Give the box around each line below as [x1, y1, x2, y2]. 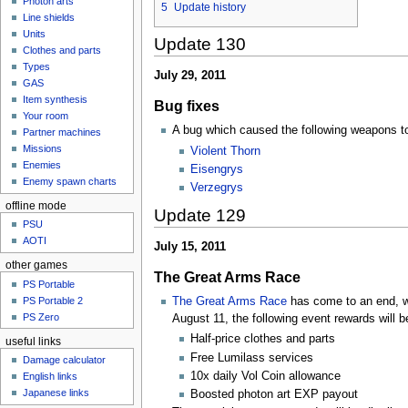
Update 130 [153, 35, 246, 55]
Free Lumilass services [190, 351, 314, 364]
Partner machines [23, 127, 102, 138]
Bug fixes [153, 97, 219, 115]
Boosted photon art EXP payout [190, 388, 359, 402]
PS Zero [23, 311, 60, 322]
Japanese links [23, 387, 90, 399]
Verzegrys [190, 181, 244, 195]
